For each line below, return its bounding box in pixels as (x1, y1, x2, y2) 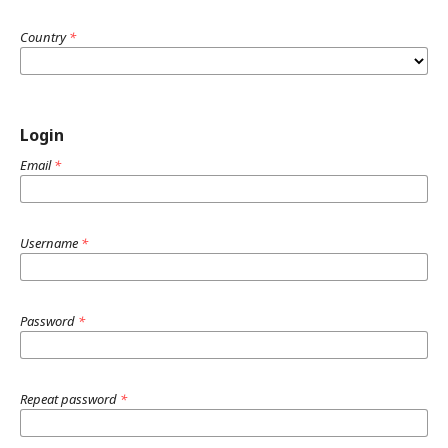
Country (20, 27, 69, 46)
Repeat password (20, 389, 120, 408)
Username (20, 233, 81, 252)
